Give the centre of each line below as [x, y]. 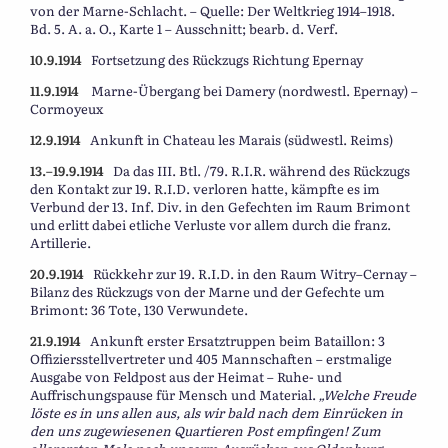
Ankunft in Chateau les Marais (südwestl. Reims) [241, 140]
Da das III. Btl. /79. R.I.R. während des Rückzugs [261, 171]
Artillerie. [60, 243]
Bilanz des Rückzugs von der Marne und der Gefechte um [207, 292]
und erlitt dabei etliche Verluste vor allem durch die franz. [210, 225]
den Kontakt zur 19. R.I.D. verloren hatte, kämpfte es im [205, 189]
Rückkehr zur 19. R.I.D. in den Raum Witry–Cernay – [255, 274]
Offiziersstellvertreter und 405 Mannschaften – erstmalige [211, 359]
